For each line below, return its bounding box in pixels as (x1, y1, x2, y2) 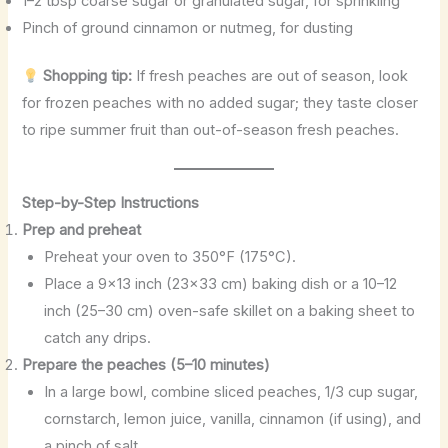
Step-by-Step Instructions (22, 193, 200, 212)
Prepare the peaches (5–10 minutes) (22, 355, 271, 374)
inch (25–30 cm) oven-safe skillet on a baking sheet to (44, 301, 416, 320)
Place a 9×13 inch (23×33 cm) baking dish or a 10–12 (44, 274, 398, 293)
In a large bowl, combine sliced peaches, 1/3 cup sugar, (44, 382, 419, 401)
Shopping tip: (43, 67, 133, 86)
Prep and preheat (22, 220, 142, 239)
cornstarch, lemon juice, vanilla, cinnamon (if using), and (44, 409, 422, 428)
